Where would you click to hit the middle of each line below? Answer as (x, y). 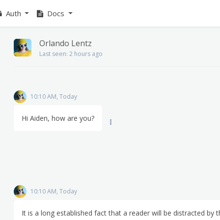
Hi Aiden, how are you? (58, 118)
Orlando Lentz (66, 43)
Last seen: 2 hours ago (71, 54)
